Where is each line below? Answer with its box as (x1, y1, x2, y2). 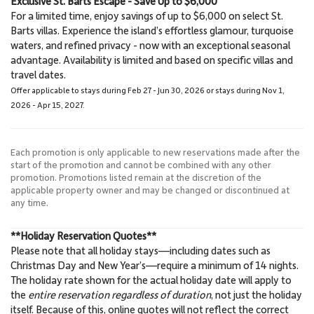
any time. (11, 196, 48, 208)
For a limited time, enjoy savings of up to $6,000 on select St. (11, 8, 283, 22)
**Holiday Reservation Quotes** (11, 228, 156, 243)
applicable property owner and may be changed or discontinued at (11, 183, 289, 196)
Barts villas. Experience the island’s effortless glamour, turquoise (11, 22, 294, 37)
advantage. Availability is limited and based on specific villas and (11, 52, 293, 67)
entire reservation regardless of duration (28, 287, 211, 301)
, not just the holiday (211, 287, 302, 301)
